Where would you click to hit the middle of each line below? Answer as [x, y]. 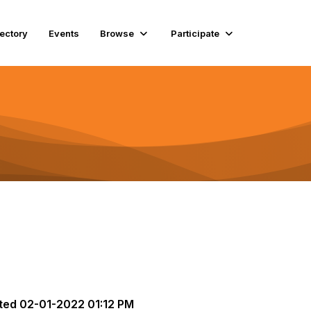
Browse [117, 33]
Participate [195, 33]
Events [64, 33]
